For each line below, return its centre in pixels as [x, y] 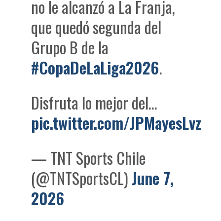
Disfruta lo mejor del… [94, 103]
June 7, [153, 178]
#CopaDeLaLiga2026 [95, 68]
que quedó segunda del [96, 27]
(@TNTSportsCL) [82, 178]
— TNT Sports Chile [89, 158]
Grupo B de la [70, 47]
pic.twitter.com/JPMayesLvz [116, 123]
